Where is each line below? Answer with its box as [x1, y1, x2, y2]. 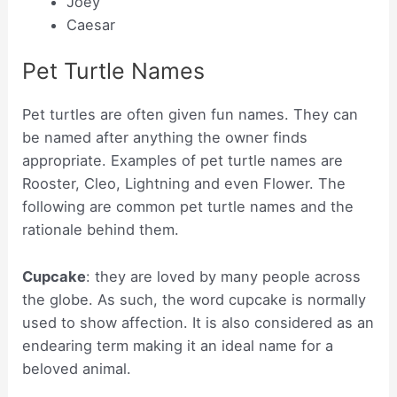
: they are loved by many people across [86, 267, 362, 285]
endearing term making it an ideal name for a [22, 336, 334, 354]
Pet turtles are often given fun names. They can [22, 105, 359, 124]
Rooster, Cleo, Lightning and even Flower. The [22, 175, 346, 193]
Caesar [66, 15, 115, 34]
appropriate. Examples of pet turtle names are [22, 152, 344, 170]
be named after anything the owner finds [22, 128, 308, 147]
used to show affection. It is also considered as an [22, 313, 375, 331]
